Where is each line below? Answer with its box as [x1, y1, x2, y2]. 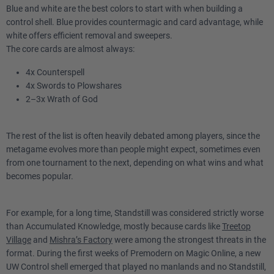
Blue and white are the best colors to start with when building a [6, 4, 243, 13]
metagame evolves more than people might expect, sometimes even [6, 144, 261, 154]
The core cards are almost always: [6, 44, 135, 54]
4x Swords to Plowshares [26, 81, 122, 91]
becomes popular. [6, 171, 73, 181]
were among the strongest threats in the [113, 235, 266, 245]
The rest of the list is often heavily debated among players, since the [6, 131, 260, 141]
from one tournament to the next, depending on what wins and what [6, 158, 264, 168]
